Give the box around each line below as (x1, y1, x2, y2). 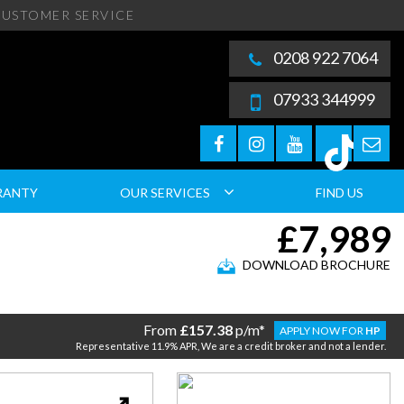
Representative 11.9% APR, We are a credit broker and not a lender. (76, 340, 386, 352)
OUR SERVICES (119, 185, 210, 200)
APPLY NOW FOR (280, 324, 365, 337)
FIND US (315, 185, 363, 200)
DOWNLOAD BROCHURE (243, 257, 390, 272)
